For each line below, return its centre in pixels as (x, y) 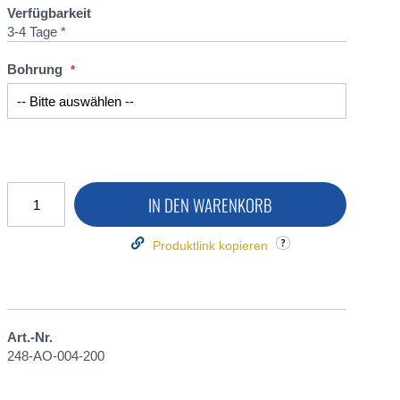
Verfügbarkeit (49, 12)
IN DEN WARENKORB (210, 204)
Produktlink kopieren (210, 246)
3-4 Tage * (37, 31)
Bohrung (35, 69)
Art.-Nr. (30, 337)
